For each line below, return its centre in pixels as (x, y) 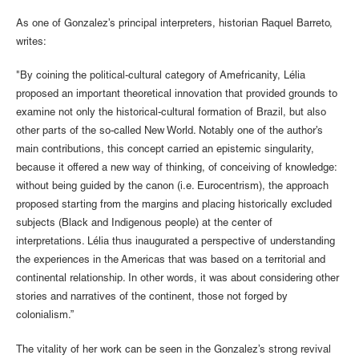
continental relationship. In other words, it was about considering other (177, 280)
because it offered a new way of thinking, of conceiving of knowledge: (176, 169)
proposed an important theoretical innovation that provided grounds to (177, 95)
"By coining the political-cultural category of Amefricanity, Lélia (161, 77)
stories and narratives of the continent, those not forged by (152, 298)
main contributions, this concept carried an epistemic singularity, (165, 151)
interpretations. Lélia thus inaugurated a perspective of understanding (175, 243)
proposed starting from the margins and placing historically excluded (174, 206)
